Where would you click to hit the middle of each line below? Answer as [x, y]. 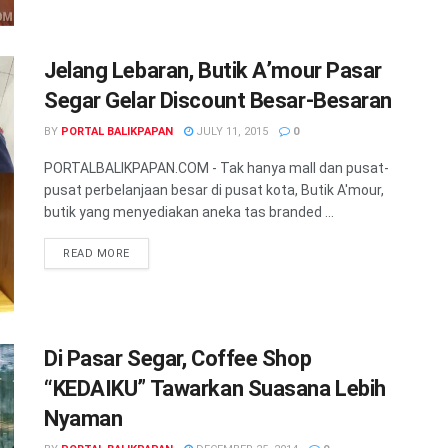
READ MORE [96, 254]
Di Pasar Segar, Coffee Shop [178, 358]
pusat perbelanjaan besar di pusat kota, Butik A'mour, [214, 190]
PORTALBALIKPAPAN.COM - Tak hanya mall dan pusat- [216, 168]
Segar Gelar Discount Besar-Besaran [218, 101]
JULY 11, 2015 [230, 132]
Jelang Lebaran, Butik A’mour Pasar [213, 71]
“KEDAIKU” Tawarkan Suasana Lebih [215, 388]
